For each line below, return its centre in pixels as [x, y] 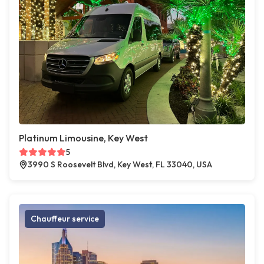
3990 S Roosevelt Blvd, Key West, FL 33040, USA [120, 165]
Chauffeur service [65, 219]
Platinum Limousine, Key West [83, 138]
